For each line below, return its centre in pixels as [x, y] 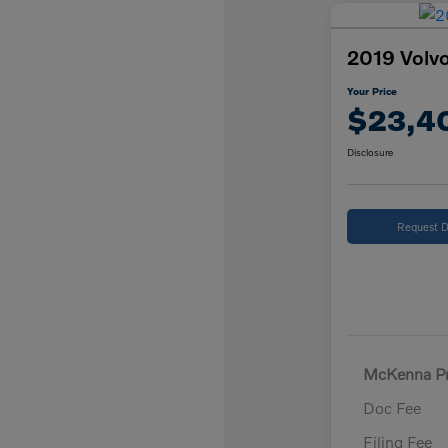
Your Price [371, 91]
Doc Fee [391, 408]
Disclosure [369, 152]
